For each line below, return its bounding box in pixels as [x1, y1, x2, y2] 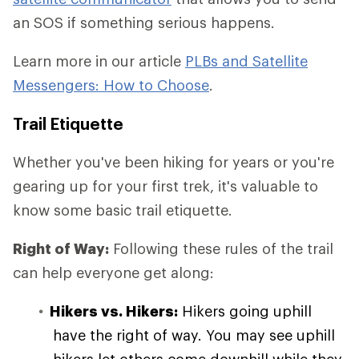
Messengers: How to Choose [13, 76, 209, 94]
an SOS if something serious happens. [13, 14, 275, 31]
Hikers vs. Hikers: [50, 302, 178, 320]
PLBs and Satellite [185, 52, 308, 70]
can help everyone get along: [13, 264, 214, 281]
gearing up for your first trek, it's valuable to [13, 177, 318, 195]
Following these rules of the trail [109, 240, 333, 257]
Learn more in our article [13, 52, 185, 70]
